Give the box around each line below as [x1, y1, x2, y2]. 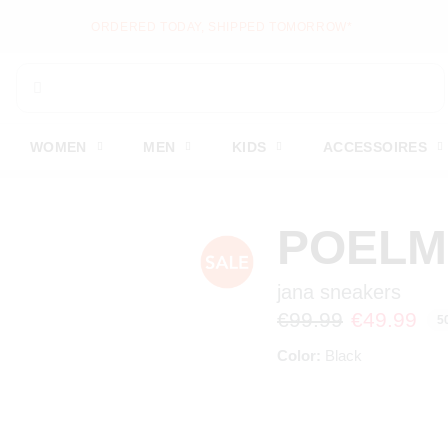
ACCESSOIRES [322, 139, 428, 155]
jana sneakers [277, 281, 401, 303]
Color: [277, 347, 321, 364]
